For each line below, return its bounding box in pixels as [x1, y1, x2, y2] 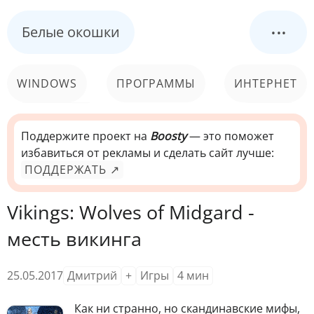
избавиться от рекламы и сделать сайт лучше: [21, 145, 274, 161]
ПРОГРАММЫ [116, 76, 196, 91]
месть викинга [7, 226, 142, 252]
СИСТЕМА [240, 114, 297, 129]
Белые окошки [22, 22, 120, 41]
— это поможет [186, 128, 274, 144]
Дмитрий [67, 267, 117, 283]
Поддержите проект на [21, 128, 150, 144]
